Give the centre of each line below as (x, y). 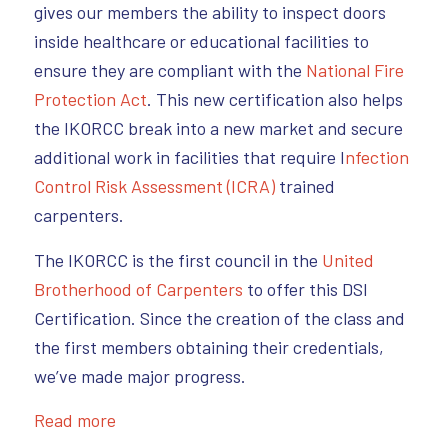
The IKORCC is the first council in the (177, 259)
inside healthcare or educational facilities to (201, 41)
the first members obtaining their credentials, (208, 346)
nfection (376, 157)
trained (304, 186)
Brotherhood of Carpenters (138, 288)
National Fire (354, 70)
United (347, 259)
